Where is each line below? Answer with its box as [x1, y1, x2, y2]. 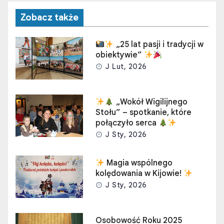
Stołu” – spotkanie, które [95, 107, 192, 118]
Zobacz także [20, 12, 78, 23]
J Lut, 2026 [103, 62, 147, 71]
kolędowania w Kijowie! [95, 168, 184, 179]
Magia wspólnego [104, 158, 173, 168]
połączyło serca [95, 118, 159, 128]
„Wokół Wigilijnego [113, 97, 187, 107]
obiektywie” [95, 50, 144, 60]
